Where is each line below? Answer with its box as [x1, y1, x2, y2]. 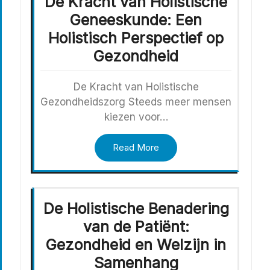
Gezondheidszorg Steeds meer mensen [40, 96, 231, 108]
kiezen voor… [104, 111, 168, 124]
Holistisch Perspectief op [48, 29, 224, 48]
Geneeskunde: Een [70, 11, 202, 30]
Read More [113, 142, 159, 154]
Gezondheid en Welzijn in [46, 236, 226, 254]
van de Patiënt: [83, 218, 189, 236]
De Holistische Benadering [43, 199, 229, 218]
